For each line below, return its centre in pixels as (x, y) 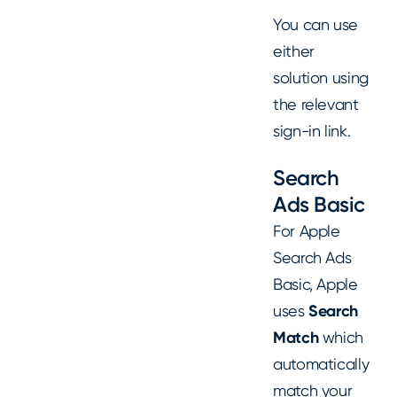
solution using (321, 78)
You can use (316, 24)
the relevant (316, 104)
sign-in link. (312, 131)
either (294, 51)
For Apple (307, 230)
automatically (321, 363)
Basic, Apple (315, 284)
